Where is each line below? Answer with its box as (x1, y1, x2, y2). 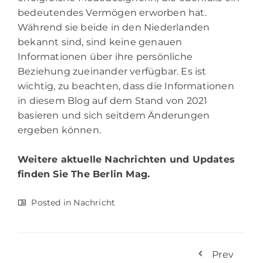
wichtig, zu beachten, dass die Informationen (18, 80, 234, 92)
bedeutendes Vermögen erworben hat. (18, 6, 207, 18)
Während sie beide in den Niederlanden (18, 21, 210, 33)
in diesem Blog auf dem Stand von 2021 (18, 95, 208, 106)
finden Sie (18, 168, 72, 180)
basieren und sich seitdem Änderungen (18, 109, 210, 121)
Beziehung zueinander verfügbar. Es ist (18, 65, 207, 77)
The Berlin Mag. (71, 168, 150, 180)
